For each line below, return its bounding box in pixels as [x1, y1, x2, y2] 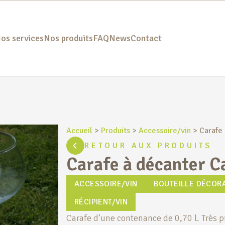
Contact [130, 33, 162, 44]
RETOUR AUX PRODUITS [84, 141, 212, 151]
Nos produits [43, 33, 93, 44]
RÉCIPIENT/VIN [74, 197, 128, 207]
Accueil [66, 126, 92, 136]
